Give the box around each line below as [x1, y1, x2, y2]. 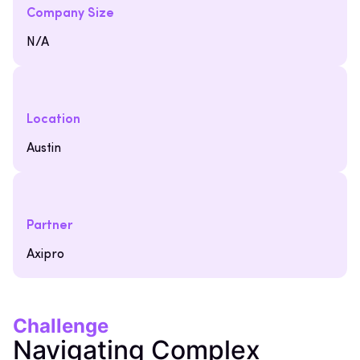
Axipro [27, 248, 64, 261]
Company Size [27, 7, 114, 20]
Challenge [13, 314, 108, 337]
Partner [27, 219, 72, 232]
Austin [27, 142, 61, 155]
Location [27, 113, 80, 126]
